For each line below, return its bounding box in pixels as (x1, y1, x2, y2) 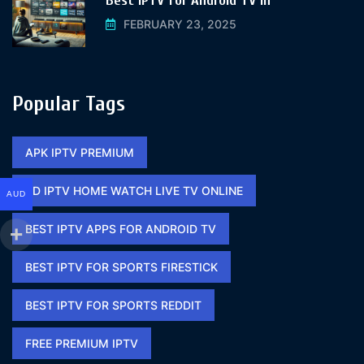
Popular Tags (12, 91, 125, 116)
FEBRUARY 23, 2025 (123, 17, 236, 32)
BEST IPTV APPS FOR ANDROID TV (25, 221, 216, 236)
